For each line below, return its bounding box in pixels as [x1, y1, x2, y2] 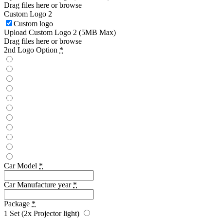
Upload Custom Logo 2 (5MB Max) [4, 28, 116, 36]
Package [4, 199, 30, 208]
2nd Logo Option [4, 45, 57, 54]
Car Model [4, 161, 37, 170]
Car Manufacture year [4, 180, 71, 189]
